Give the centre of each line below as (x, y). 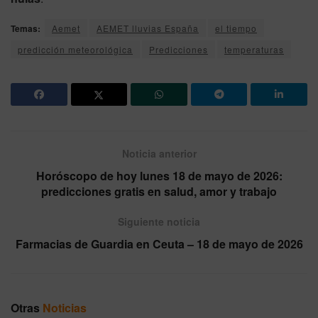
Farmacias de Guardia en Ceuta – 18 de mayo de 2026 (159, 243)
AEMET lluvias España (148, 28)
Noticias (65, 307)
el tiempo (236, 28)
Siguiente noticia (159, 221)
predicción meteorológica (75, 49)
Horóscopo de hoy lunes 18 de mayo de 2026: (159, 175)
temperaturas (254, 49)
